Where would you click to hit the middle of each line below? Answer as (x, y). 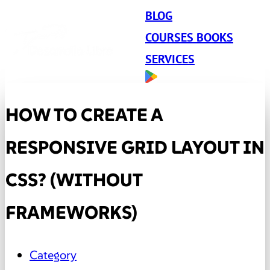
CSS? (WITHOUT (74, 180)
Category (53, 255)
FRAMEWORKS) (71, 212)
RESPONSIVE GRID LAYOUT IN (135, 147)
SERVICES (170, 59)
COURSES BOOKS (189, 37)
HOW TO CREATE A (84, 115)
